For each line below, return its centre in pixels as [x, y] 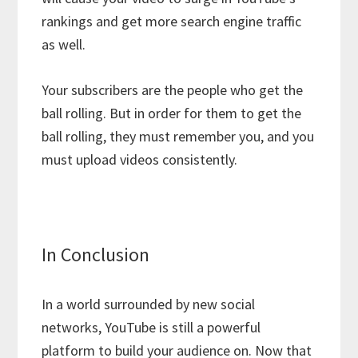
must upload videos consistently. [140, 159]
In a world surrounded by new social [149, 304]
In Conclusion [96, 254]
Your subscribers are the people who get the [173, 89]
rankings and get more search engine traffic [172, 21]
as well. [64, 44]
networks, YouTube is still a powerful [151, 327]
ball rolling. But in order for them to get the [172, 113]
